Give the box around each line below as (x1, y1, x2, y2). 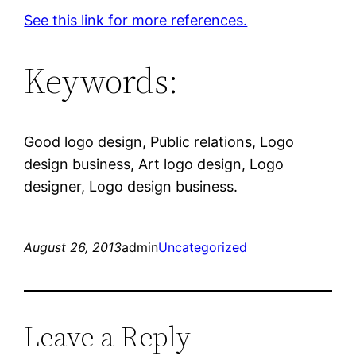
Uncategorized (158, 238, 248, 255)
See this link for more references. (24, 11, 248, 29)
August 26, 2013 (24, 238, 122, 255)
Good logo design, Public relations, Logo (24, 133, 295, 150)
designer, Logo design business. (24, 177, 238, 195)
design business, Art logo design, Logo (24, 155, 284, 172)
